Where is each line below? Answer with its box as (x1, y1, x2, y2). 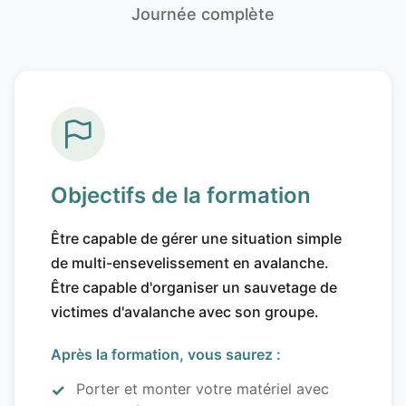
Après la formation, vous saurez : (51, 345, 281, 364)
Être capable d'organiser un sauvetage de (51, 278, 337, 297)
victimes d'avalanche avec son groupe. (51, 303, 319, 322)
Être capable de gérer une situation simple (51, 229, 342, 248)
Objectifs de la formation (51, 182, 311, 209)
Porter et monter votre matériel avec (76, 380, 329, 399)
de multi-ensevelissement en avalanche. (51, 254, 329, 273)
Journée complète (131, 5, 275, 24)
